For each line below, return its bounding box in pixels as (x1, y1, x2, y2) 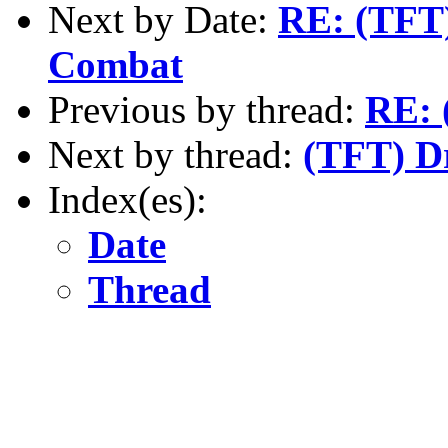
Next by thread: (48, 132, 303, 176)
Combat (48, 42, 183, 86)
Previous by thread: (48, 87, 365, 131)
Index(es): (48, 177, 207, 221)
